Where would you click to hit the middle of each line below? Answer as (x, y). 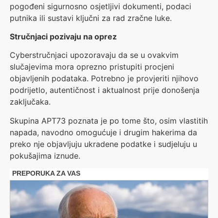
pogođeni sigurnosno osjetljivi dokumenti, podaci (100, 6)
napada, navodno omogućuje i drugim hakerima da (103, 132)
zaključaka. (30, 102)
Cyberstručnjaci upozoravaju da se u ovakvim (94, 55)
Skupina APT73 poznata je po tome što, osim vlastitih (109, 120)
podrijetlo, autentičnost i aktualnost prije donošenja (105, 90)
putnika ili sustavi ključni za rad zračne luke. (91, 18)
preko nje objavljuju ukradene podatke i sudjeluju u (103, 144)
